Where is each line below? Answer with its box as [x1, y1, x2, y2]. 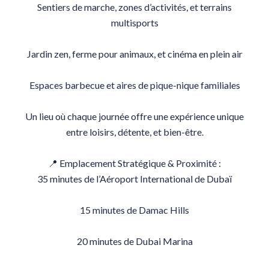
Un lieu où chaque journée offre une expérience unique [25, 110, 244, 122]
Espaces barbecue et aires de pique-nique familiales [29, 79, 240, 91]
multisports [110, 17, 159, 28]
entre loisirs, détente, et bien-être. [65, 126, 204, 138]
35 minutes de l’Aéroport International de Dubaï [37, 173, 232, 184]
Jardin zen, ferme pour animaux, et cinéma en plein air [26, 48, 243, 59]
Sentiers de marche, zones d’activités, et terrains [37, 1, 232, 13]
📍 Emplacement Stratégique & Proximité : [48, 157, 221, 169]
